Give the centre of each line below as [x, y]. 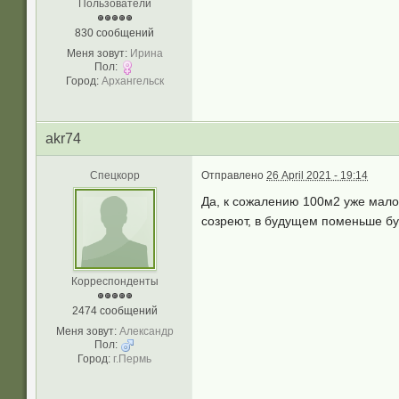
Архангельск [132, 81]
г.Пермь [132, 359]
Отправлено [234, 175]
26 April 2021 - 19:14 [317, 175]
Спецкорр [114, 175]
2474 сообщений [114, 311]
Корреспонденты [114, 281]
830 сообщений [114, 33]
